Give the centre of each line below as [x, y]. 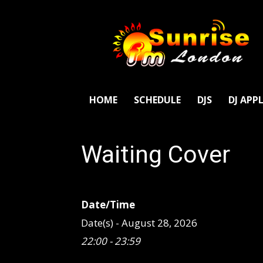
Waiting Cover [156, 154]
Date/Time [108, 205]
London [195, 34]
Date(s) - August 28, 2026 [139, 223]
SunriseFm [200, 22]
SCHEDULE [157, 100]
